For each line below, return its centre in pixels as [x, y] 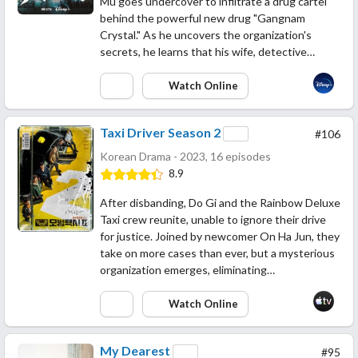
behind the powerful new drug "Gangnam [203, 18]
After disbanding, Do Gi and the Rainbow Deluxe [220, 203]
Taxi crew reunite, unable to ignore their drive [213, 220]
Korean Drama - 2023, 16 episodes [185, 157]
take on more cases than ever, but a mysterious [217, 253]
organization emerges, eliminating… [187, 270]
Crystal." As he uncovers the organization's [206, 35]
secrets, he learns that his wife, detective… [207, 52]
